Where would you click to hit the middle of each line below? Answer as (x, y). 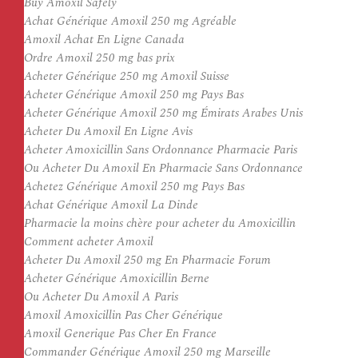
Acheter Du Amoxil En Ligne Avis (108, 131)
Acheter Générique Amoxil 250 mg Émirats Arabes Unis (163, 113)
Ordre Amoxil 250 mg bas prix (99, 58)
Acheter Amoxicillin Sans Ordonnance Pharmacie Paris (161, 150)
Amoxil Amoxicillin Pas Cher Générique (123, 315)
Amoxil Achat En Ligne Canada (104, 40)
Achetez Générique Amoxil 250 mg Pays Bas (134, 187)
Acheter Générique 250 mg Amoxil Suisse (127, 76)
